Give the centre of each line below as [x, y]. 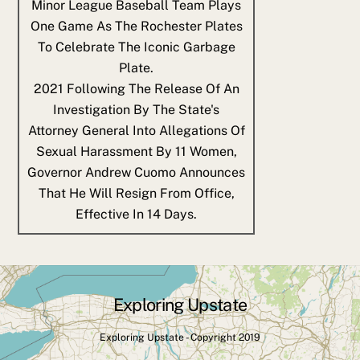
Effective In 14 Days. [137, 214]
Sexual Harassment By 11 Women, [136, 151]
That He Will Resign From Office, [136, 193]
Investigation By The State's [137, 109]
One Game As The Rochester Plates [136, 26]
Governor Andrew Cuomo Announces [137, 172]
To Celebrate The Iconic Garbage [136, 47]
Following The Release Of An [153, 88]
